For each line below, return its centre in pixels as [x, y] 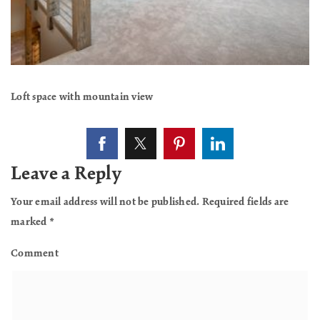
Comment [35, 254]
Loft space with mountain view [82, 97]
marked [30, 222]
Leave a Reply [66, 175]
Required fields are [244, 202]
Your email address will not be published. [105, 202]
